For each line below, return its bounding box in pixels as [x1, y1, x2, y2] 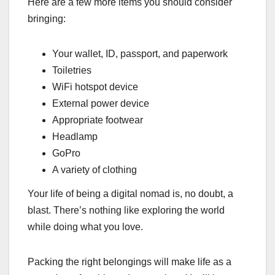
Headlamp [52, 131, 98, 142]
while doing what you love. [28, 222, 143, 233]
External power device [52, 98, 149, 109]
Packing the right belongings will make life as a [28, 257, 231, 268]
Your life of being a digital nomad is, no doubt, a [28, 188, 233, 199]
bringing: [28, 13, 66, 24]
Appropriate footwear [52, 114, 143, 125]
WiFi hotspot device [52, 81, 138, 92]
